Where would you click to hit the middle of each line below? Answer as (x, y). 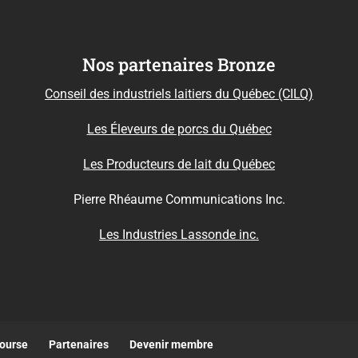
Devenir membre (172, 345)
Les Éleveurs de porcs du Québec (179, 129)
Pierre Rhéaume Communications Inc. (179, 200)
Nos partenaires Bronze (179, 65)
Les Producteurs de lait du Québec (179, 165)
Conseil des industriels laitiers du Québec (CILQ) (179, 94)
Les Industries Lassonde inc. (179, 235)
